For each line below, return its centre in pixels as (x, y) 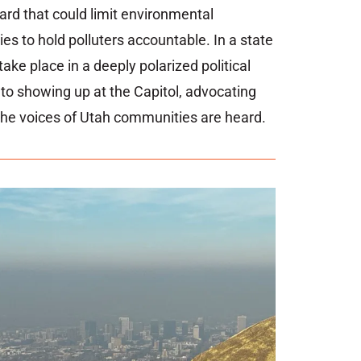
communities (157, 118)
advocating (221, 92)
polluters (98, 40)
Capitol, (160, 92)
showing (46, 92)
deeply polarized (147, 66)
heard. (245, 118)
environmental (167, 15)
